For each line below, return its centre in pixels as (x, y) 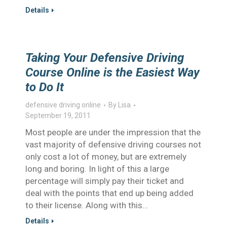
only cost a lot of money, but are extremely (106, 157)
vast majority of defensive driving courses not (113, 144)
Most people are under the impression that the (113, 132)
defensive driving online (63, 105)
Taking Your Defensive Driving (105, 58)
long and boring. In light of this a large (97, 169)
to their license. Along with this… (87, 205)
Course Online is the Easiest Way (112, 72)
